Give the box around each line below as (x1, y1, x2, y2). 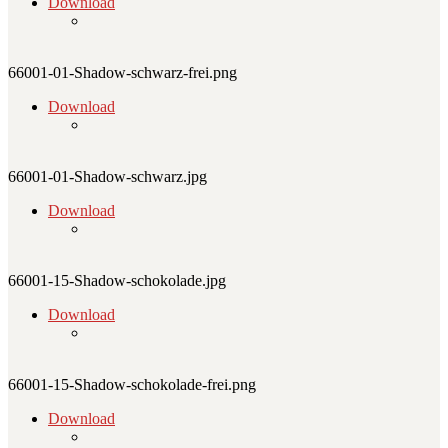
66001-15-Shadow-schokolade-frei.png (8, 376, 256, 394)
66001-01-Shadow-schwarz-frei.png (8, 64, 237, 82)
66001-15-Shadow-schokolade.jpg (8, 272, 226, 290)
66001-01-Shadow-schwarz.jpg (8, 168, 207, 186)
